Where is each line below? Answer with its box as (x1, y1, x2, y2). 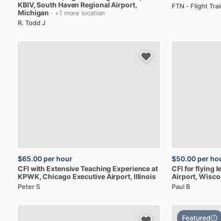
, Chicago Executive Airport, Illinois (39, 172, 156, 181)
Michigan (18, 8, 49, 17)
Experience (112, 164, 150, 173)
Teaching (80, 164, 111, 173)
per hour (43, 154, 73, 163)
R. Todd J (18, 19, 45, 27)
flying (195, 164, 215, 173)
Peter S (18, 183, 40, 190)
